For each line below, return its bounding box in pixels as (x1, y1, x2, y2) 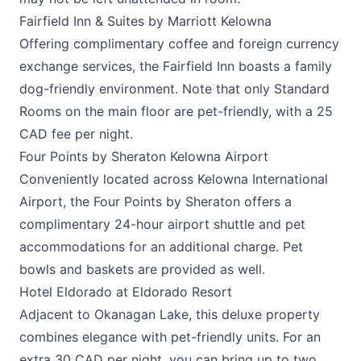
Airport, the (19, 193, 93, 210)
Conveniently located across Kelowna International (19, 171, 328, 187)
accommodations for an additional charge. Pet (19, 239, 303, 255)
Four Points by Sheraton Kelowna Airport (19, 148, 268, 164)
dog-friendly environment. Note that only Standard (19, 81, 330, 97)
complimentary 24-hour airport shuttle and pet (19, 216, 305, 232)
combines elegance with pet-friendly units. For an (19, 329, 321, 345)
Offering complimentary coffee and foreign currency (19, 35, 339, 52)
